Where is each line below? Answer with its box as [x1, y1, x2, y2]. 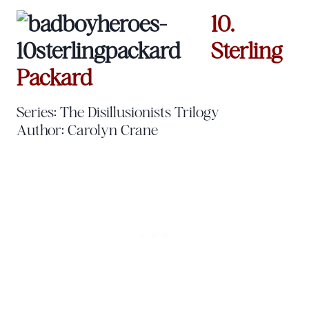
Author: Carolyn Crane [17, 120, 158, 139]
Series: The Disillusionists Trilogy [17, 102, 219, 121]
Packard [17, 64, 92, 90]
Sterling [211, 37, 282, 63]
